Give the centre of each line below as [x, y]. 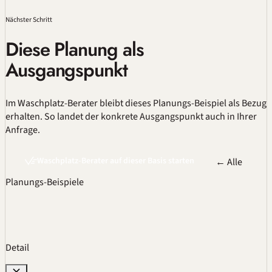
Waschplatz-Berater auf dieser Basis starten [115, 161]
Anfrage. [23, 130]
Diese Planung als [75, 50]
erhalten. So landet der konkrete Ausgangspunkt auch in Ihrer [131, 117]
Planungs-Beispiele [45, 182]
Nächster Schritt [29, 20]
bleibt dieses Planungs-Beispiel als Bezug [182, 104]
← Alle [229, 162]
